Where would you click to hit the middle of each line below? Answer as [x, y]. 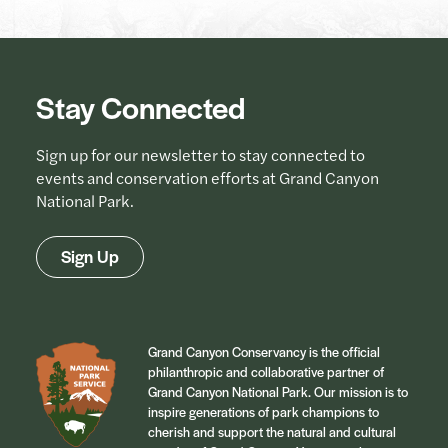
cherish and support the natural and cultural [272, 431]
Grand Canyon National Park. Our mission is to [278, 391]
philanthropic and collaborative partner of [266, 371]
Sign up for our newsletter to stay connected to [200, 154]
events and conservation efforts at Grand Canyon [207, 177]
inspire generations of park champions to [263, 411]
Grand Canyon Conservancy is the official [264, 351]
